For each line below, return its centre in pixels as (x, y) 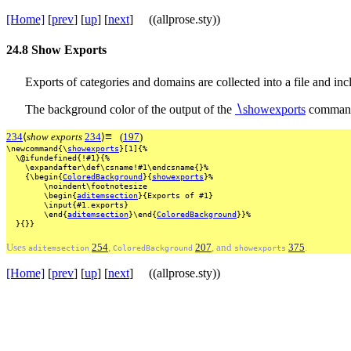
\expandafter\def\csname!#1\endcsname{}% (114, 166)
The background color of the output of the (130, 109)
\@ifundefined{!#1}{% (60, 157)
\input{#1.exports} (84, 204)
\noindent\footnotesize (93, 185)
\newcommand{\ (37, 148)
